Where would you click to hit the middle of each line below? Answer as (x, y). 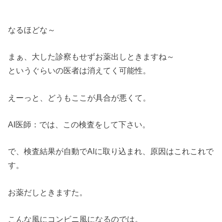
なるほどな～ (32, 29)
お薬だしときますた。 (48, 192)
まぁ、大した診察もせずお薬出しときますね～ (91, 57)
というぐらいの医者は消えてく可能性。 (80, 71)
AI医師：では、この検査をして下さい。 (79, 124)
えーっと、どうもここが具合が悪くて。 (80, 97)
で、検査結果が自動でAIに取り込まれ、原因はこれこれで (111, 151)
